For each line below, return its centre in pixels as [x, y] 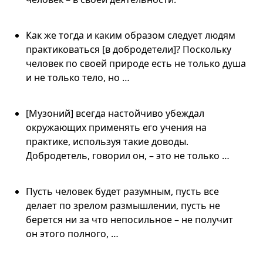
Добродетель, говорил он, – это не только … [128, 155]
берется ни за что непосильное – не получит [129, 219]
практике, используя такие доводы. [107, 141]
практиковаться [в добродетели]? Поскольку [129, 49]
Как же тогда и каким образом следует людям [131, 35]
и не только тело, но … [78, 77]
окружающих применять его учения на [116, 127]
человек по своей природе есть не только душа [136, 63]
